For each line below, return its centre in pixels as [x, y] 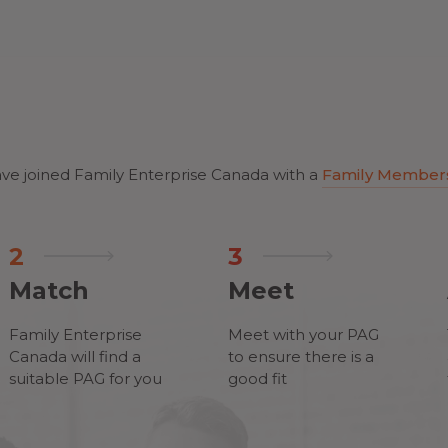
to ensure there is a [301, 357]
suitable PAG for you [86, 379]
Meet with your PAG [304, 335]
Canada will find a [75, 357]
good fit [258, 379]
